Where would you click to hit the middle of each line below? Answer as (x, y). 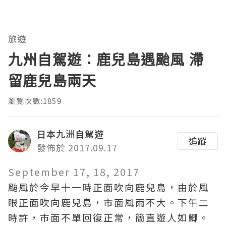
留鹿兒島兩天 (52, 81)
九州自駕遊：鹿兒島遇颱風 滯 (106, 60)
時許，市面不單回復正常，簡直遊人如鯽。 (109, 217)
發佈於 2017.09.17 (77, 148)
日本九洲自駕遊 (70, 134)
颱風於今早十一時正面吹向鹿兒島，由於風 (109, 187)
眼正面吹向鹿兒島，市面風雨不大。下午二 (109, 202)
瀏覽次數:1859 (35, 101)
